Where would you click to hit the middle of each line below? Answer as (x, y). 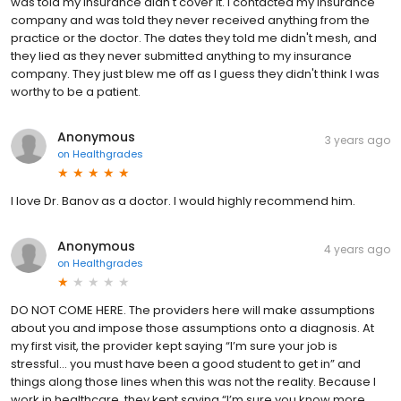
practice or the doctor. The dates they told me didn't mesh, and (194, 38)
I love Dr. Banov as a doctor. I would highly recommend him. (183, 200)
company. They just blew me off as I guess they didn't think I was (195, 73)
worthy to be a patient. (76, 91)
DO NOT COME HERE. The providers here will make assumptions (193, 310)
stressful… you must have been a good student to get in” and (186, 363)
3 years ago (358, 140)
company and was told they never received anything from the (190, 20)
